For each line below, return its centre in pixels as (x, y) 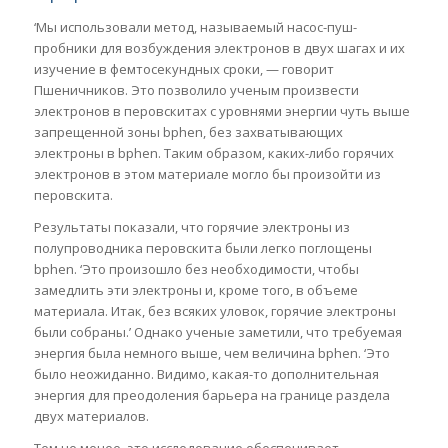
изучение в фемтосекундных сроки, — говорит (183, 68)
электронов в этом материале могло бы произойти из (207, 173)
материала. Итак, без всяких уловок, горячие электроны (214, 310)
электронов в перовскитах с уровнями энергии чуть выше (221, 110)
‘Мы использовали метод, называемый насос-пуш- (195, 26)
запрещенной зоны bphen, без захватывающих (188, 131)
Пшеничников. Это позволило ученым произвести (196, 89)
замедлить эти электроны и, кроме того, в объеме (195, 289)
